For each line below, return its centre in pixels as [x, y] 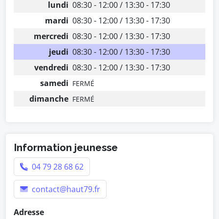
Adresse [29, 212]
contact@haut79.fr [65, 189]
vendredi [51, 67]
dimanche [49, 99]
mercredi [51, 36]
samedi [54, 83]
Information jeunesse [66, 147]
